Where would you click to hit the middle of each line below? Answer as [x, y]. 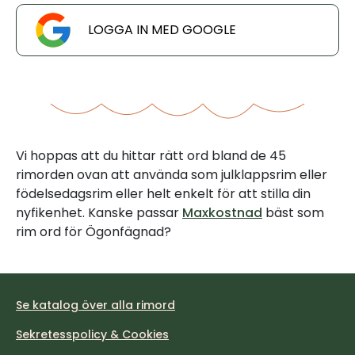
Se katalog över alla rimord [95, 305]
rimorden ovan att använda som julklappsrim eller [172, 175]
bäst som [293, 213]
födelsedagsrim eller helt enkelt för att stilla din [163, 194]
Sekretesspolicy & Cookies [92, 334]
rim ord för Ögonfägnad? [94, 232]
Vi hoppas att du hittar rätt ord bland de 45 [151, 156]
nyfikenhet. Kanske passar [99, 213]
